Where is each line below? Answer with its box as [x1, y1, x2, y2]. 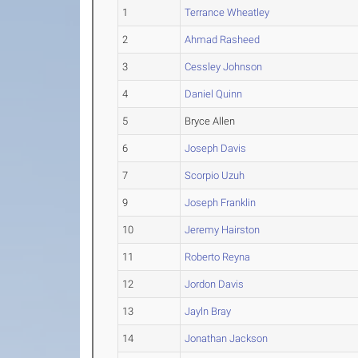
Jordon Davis [185, 278, 245, 291]
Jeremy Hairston [185, 224, 261, 237]
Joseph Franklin [185, 197, 257, 209]
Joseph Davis [185, 142, 247, 155]
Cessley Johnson [185, 61, 263, 74]
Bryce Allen [185, 115, 236, 128]
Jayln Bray [185, 305, 232, 318]
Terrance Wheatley [185, 6, 270, 19]
